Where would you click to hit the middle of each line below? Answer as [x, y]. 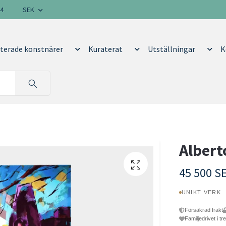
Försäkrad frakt [204, 210]
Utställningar [171, 49]
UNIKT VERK [201, 192]
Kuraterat [105, 49]
